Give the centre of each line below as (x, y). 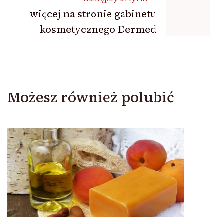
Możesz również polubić (91, 97)
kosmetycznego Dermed (98, 29)
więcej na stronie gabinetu (93, 14)
